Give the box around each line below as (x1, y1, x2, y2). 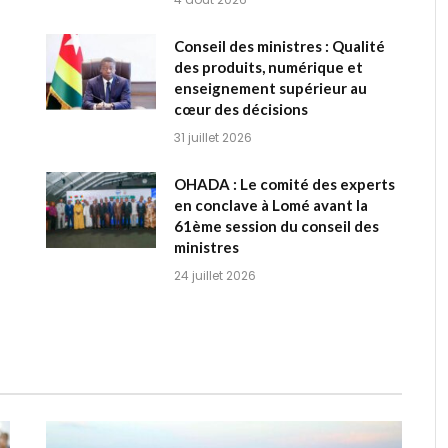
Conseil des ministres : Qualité (174, 36, 385, 55)
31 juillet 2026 (174, 128, 252, 146)
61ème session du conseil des (174, 216, 379, 235)
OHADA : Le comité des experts (174, 174, 395, 193)
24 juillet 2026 (174, 266, 256, 284)
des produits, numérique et (174, 57, 363, 76)
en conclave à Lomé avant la (174, 195, 368, 214)
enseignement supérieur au (174, 78, 367, 97)
